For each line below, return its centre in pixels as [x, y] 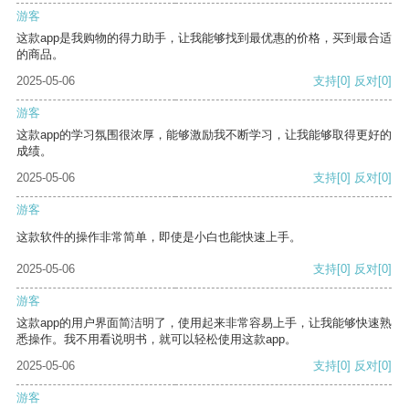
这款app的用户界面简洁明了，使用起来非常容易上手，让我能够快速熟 [204, 323]
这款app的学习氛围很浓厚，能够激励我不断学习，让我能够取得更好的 [204, 135]
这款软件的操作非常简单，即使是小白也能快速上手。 [159, 237]
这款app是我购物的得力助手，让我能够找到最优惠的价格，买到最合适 [204, 38]
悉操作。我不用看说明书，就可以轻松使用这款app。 [157, 340]
